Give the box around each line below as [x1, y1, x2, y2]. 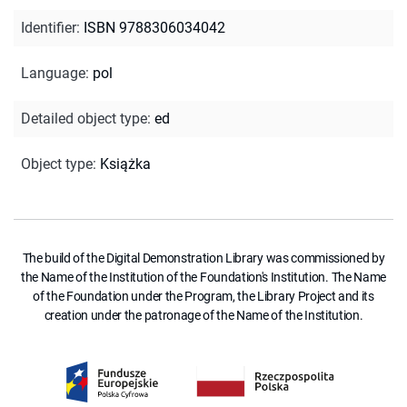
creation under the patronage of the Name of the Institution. [44, 307, 363, 323]
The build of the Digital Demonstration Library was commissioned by [22, 250, 385, 265]
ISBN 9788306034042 [84, 18, 225, 36]
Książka [100, 154, 151, 173]
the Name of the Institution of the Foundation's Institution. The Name [21, 269, 386, 284]
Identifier [21, 18, 76, 36]
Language [21, 64, 85, 82]
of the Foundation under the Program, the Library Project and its [33, 288, 374, 303]
